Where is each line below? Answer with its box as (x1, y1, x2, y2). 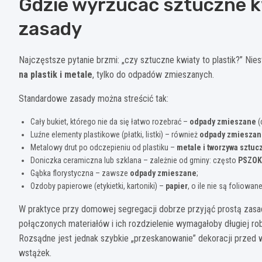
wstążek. (19, 247, 51, 258)
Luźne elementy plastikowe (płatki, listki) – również (30, 129, 199, 139)
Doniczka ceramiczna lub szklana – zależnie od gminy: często (30, 155, 238, 165)
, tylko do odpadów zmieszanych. (92, 68, 214, 80)
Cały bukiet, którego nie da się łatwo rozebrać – (30, 116, 189, 126)
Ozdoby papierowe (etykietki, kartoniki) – (30, 181, 166, 191)
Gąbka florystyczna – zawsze (30, 168, 130, 178)
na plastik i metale (19, 68, 92, 80)
